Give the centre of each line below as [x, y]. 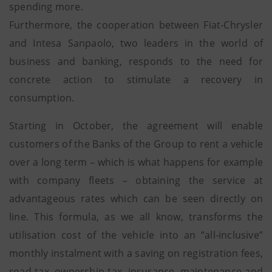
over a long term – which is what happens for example [136, 162]
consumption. [43, 98]
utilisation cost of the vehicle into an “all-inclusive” [136, 235]
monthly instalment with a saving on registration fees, [136, 253]
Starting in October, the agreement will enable [136, 126]
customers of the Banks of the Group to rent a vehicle [136, 144]
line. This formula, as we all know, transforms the [136, 217]
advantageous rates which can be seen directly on [136, 199]
